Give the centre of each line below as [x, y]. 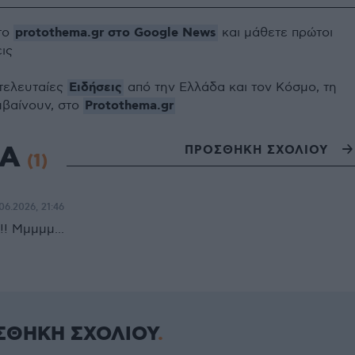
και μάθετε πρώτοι [275, 33]
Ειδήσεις [95, 88]
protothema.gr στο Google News [116, 33]
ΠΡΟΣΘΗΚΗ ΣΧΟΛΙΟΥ [256, 150]
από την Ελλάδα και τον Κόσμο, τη [230, 88]
